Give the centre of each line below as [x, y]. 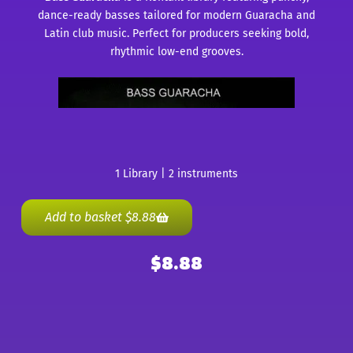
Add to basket [85, 217]
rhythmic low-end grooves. [176, 52]
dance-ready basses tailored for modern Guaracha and [176, 16]
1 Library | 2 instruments [176, 174]
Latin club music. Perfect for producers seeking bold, [176, 34]
